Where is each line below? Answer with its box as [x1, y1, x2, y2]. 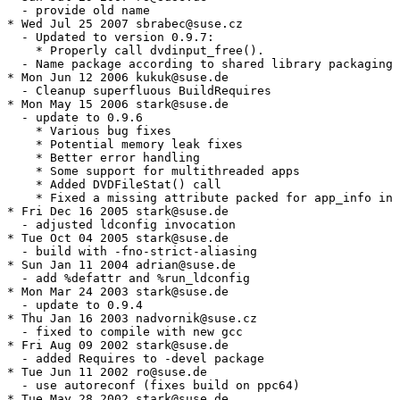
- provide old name [7, 4, 150, 18]
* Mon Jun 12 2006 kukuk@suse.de [7, 71, 229, 85]
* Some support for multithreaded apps [7, 164, 300, 179]
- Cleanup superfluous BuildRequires [7, 84, 271, 98]
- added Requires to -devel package [7, 352, 264, 366]
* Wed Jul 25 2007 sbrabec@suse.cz [7, 17, 243, 31]
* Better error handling [7, 151, 200, 165]
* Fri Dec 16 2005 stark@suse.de [7, 204, 229, 219]
